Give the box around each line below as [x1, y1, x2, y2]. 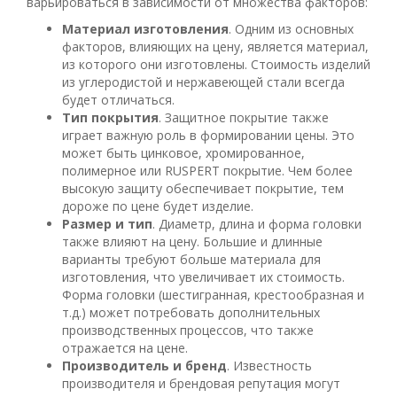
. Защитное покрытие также [159, 108, 329, 126]
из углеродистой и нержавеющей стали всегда [62, 73, 345, 90]
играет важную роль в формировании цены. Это [62, 126, 354, 144]
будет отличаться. [62, 90, 175, 108]
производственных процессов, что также [62, 321, 314, 339]
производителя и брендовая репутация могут [62, 374, 340, 392]
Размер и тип [62, 214, 152, 232]
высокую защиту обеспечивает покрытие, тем [62, 179, 344, 197]
